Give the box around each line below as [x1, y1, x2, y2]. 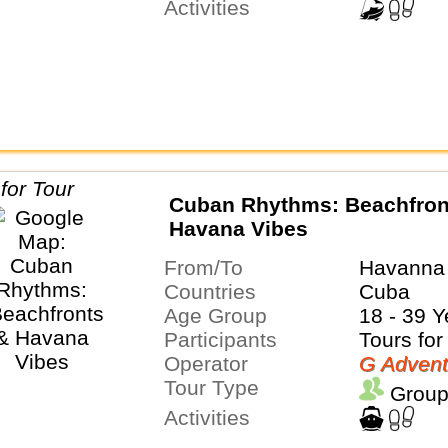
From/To [176, 256, 243, 280]
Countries [178, 280, 256, 304]
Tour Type [174, 376, 259, 400]
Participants [177, 328, 277, 352]
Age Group [177, 304, 267, 328]
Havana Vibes [168, 216, 308, 240]
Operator [179, 352, 248, 376]
